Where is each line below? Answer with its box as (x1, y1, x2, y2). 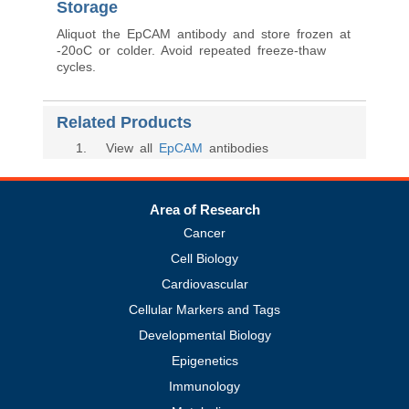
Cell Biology (171, 251, 238, 266)
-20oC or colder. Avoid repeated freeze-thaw (57, 43, 326, 58)
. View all (83, 141, 159, 155)
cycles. (57, 59, 96, 74)
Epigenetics (171, 353, 238, 368)
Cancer (184, 225, 225, 240)
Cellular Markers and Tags (129, 302, 280, 317)
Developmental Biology (138, 328, 271, 342)
